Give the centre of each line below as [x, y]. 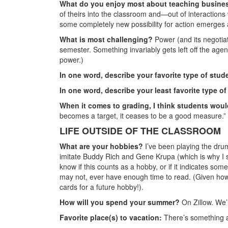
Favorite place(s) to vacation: [111, 217]
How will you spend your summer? [121, 202]
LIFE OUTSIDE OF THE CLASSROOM [140, 131]
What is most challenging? [107, 39]
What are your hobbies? [102, 146]
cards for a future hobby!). [102, 187]
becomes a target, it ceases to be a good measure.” [143, 115]
